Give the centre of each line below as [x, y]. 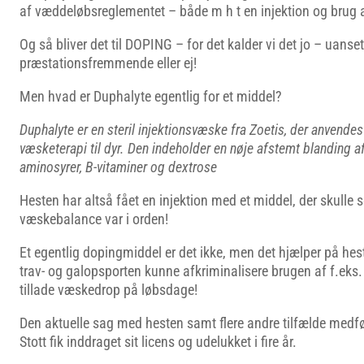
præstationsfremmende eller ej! [108, 63]
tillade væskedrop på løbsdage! [108, 290]
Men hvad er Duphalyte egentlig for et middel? [151, 96]
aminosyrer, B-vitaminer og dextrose [118, 167]
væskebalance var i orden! [94, 219]
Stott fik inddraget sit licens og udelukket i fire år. [158, 342]
